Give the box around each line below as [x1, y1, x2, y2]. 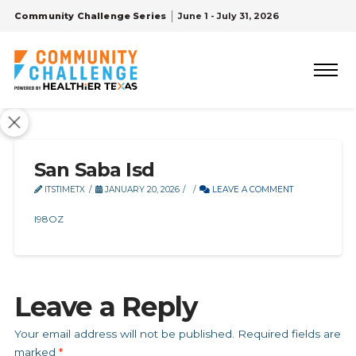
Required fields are [237, 327, 341, 340]
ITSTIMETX [41, 184, 85, 195]
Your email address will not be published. [14, 327, 234, 340]
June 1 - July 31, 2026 [178, 10, 280, 21]
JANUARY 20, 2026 [102, 184, 180, 195]
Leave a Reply [14, 290, 197, 323]
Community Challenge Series [14, 10, 167, 21]
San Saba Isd [33, 158, 154, 181]
